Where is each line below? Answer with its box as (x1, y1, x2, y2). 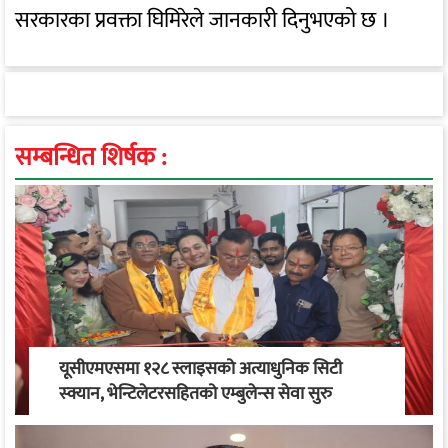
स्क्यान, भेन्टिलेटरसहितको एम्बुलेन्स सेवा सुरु (59, 378, 332, 409)
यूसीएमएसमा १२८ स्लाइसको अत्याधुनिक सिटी (59, 353, 342, 384)
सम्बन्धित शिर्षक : (15, 136, 167, 178)
